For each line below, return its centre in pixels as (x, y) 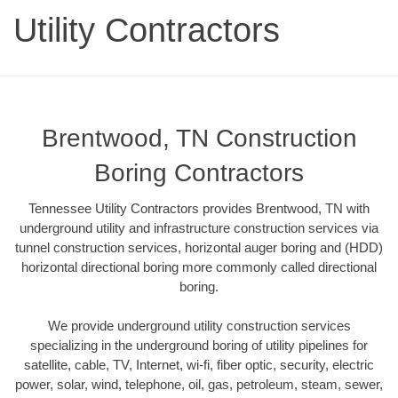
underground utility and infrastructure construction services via (199, 227)
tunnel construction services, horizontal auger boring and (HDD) (199, 247)
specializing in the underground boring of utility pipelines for (199, 346)
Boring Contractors (199, 172)
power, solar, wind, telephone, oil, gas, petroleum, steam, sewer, (199, 385)
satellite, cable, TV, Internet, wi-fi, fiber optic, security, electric (199, 365)
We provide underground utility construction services (199, 326)
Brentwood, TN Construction (199, 138)
